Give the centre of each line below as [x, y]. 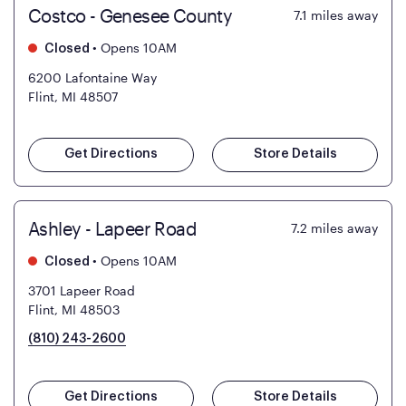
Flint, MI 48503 [74, 310]
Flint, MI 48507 [73, 97]
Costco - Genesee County [130, 16]
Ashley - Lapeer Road [112, 229]
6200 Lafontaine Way [92, 78]
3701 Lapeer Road [82, 291]
